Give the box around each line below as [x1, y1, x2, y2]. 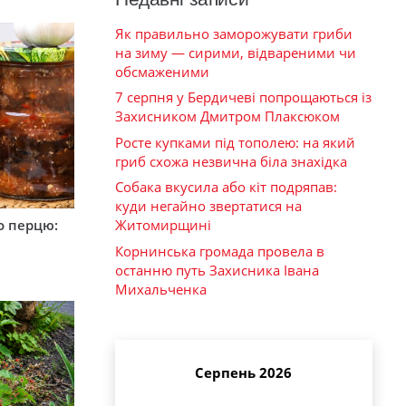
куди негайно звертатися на [115, 197, 302, 216]
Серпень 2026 [195, 363, 292, 382]
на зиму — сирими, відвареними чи [115, 43, 356, 62]
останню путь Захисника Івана [115, 260, 319, 279]
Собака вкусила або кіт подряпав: [115, 178, 337, 197]
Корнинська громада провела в [115, 241, 324, 260]
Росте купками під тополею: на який [115, 132, 355, 151]
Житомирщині [115, 216, 211, 235]
